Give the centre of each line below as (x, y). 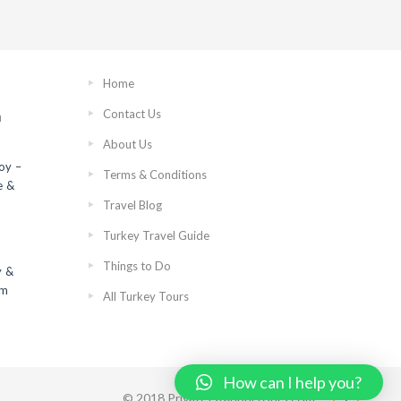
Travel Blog (132, 205)
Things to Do (137, 266)
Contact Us (132, 114)
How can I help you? (292, 382)
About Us (127, 144)
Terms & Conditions (154, 175)
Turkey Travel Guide (156, 235)
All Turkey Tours (145, 296)
